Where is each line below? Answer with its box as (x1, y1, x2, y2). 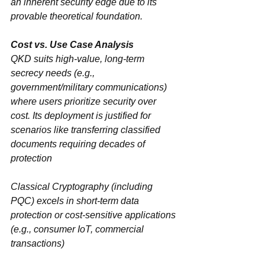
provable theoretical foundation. (11, 11, 143, 21)
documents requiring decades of (11, 138, 147, 149)
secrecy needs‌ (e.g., (11, 67, 72, 78)
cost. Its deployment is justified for (11, 110, 153, 121)
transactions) (11, 238, 64, 248)
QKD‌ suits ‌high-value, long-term (11, 53, 31, 64)
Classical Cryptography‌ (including (11, 181, 109, 192)
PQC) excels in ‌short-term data (11, 195, 76, 206)
